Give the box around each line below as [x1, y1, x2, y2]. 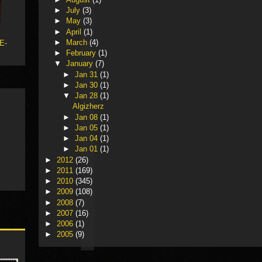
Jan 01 [75, 144, 101, 154]
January [65, 59, 95, 68]
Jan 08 [75, 112, 101, 122]
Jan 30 [75, 80, 101, 89]
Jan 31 [75, 70, 101, 79]
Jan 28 [75, 91, 101, 101]
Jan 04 [75, 134, 101, 143]
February [65, 49, 98, 58]
